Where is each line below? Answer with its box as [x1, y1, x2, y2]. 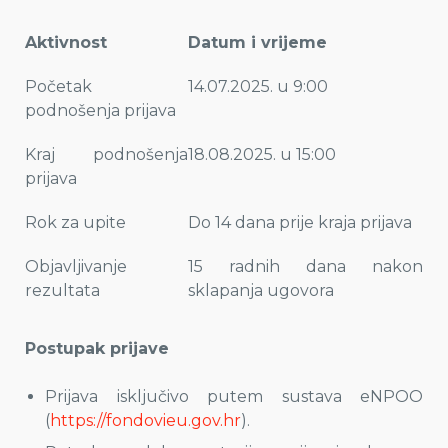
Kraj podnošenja [25, 145, 188, 164]
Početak [25, 77, 92, 96]
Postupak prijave [25, 339, 169, 358]
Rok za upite [25, 213, 126, 232]
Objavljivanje [25, 257, 127, 276]
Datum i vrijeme [188, 33, 327, 52]
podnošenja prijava [25, 101, 176, 120]
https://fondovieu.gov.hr [50, 411, 241, 430]
